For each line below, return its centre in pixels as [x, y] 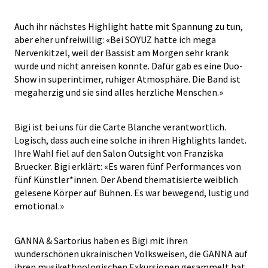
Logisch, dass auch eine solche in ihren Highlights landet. [130, 140]
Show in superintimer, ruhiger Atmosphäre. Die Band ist [127, 79]
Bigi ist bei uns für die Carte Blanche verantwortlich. [120, 127]
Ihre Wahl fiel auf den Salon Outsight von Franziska [119, 153]
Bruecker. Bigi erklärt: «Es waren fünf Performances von [128, 166]
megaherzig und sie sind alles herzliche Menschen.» [119, 92]
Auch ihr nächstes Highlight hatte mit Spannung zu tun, [129, 26]
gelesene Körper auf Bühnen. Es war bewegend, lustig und [132, 193]
